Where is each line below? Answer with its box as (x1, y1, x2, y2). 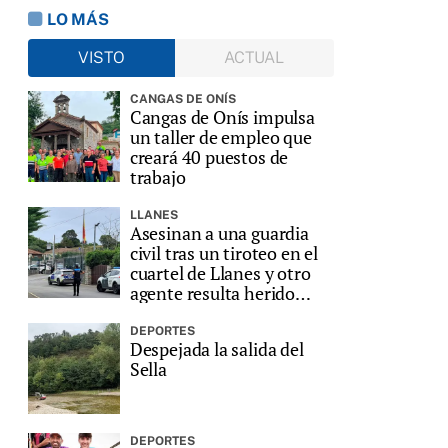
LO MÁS (46, 9, 109, 29)
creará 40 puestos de (129, 144, 289, 169)
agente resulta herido (129, 280, 296, 305)
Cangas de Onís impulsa (129, 104, 315, 129)
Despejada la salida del (129, 336, 304, 361)
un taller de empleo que (129, 124, 312, 149)
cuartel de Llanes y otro (129, 260, 311, 285)
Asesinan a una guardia (129, 220, 309, 245)
